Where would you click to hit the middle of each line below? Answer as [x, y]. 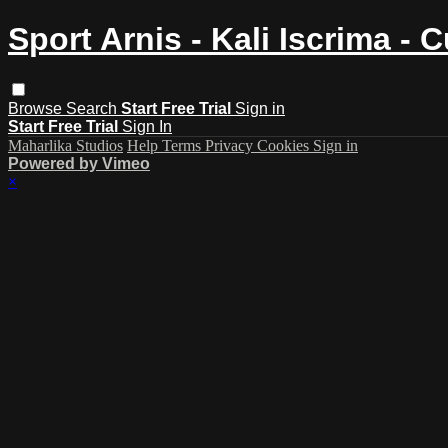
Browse [37, 108]
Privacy [231, 145]
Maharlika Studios [65, 145]
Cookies [285, 145]
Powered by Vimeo [79, 163]
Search [93, 108]
